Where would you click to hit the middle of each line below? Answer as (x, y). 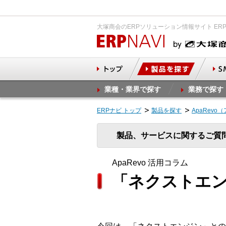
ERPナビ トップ (119, 110)
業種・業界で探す (133, 89)
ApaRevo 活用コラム (150, 163)
